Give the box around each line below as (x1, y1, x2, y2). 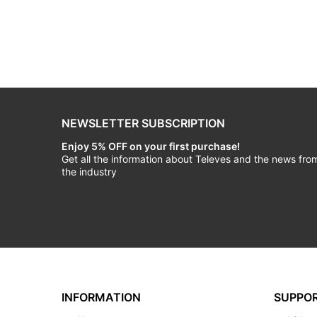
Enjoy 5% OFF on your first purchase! (62, 140, 240, 153)
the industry (62, 166, 117, 178)
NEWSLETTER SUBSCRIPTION (62, 116, 225, 131)
